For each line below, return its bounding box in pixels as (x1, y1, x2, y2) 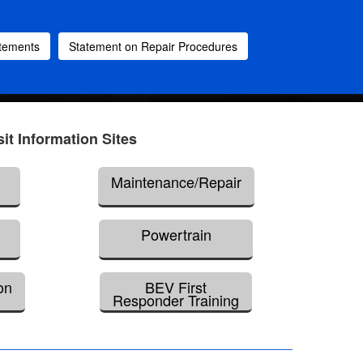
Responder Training (113, 289, 240, 311)
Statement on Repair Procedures (69, 38, 237, 54)
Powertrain (140, 224, 211, 246)
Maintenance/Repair (110, 171, 241, 193)
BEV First (145, 276, 207, 298)
